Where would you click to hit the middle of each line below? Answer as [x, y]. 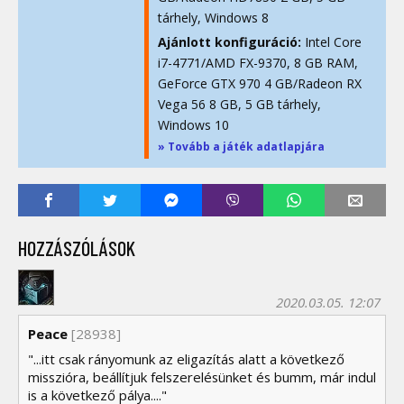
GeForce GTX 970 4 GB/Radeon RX [260, 83]
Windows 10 [193, 124]
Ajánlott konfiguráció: [230, 41]
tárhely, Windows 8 [213, 18]
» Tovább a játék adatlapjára [241, 147]
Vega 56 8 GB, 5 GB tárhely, [239, 104]
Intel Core [331, 41]
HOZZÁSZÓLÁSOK [77, 248]
